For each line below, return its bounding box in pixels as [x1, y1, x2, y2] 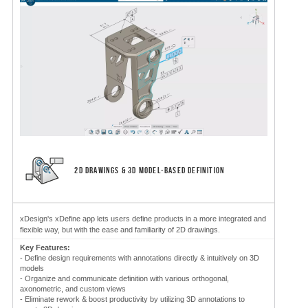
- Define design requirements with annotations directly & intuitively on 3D [20, 253, 259, 262]
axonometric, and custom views [20, 284, 126, 293]
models [20, 263, 44, 272]
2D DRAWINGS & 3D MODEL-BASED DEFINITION [70, 164, 225, 175]
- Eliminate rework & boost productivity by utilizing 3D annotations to [20, 294, 245, 303]
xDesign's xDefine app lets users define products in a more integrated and [20, 214, 266, 223]
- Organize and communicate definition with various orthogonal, [20, 274, 229, 283]
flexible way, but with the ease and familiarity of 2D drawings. [20, 225, 222, 234]
